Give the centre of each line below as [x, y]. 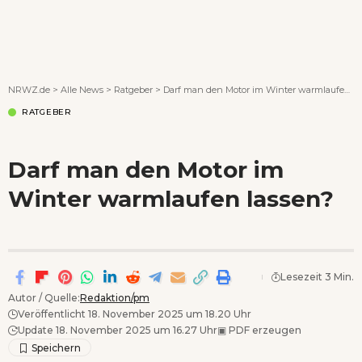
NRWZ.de [29, 89]
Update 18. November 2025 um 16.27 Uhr [118, 330]
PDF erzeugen [264, 330]
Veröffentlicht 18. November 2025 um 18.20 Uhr [135, 314]
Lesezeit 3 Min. [317, 276]
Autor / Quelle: [44, 297]
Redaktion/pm [115, 297]
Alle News [82, 89]
